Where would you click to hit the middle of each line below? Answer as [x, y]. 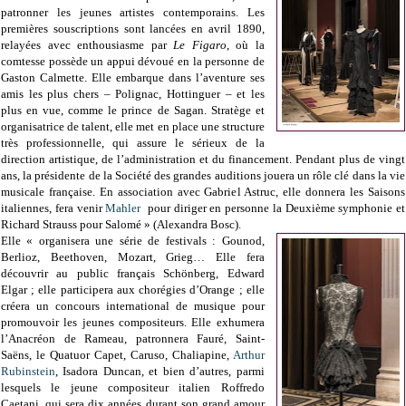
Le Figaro [200, 45]
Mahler [123, 208]
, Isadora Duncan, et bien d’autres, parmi [160, 372]
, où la [245, 45]
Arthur [248, 355]
